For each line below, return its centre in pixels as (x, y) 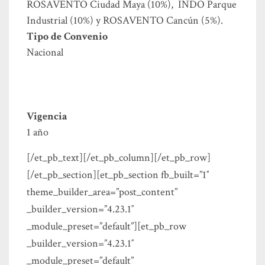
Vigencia (47, 117)
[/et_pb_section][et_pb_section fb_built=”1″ (118, 175)
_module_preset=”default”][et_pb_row (106, 227)
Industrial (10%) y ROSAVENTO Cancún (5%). (125, 21)
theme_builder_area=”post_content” (102, 192)
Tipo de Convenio (67, 37)
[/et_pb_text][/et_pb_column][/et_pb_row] (119, 158)
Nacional (45, 53)
